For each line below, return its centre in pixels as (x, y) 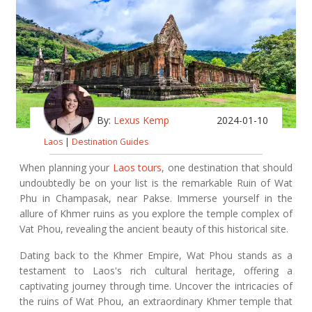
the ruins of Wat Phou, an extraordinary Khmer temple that (156, 302)
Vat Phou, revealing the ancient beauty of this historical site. (154, 229)
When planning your (66, 168)
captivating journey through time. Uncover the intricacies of (156, 286)
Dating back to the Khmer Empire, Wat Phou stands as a (156, 256)
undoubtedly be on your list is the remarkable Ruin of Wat (156, 183)
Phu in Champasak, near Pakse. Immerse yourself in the (156, 198)
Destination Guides (110, 142)
